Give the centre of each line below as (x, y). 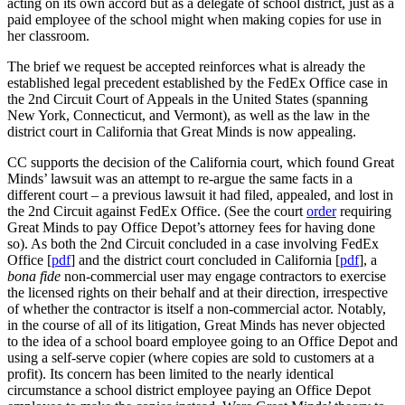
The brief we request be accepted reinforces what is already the (186, 66)
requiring (364, 211)
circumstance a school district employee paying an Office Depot (189, 390)
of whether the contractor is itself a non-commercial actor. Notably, (197, 308)
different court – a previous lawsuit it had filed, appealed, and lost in (200, 194)
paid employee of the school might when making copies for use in (194, 19)
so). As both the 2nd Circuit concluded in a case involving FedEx (193, 243)
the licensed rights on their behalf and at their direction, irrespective (198, 292)
